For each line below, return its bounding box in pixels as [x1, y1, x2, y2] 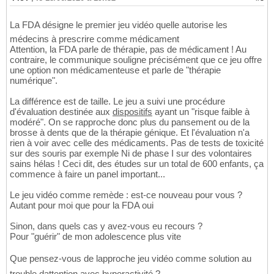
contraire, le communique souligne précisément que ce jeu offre [10, 54, 262, 65]
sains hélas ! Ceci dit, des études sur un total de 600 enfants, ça [10, 158, 264, 169]
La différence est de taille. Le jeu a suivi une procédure [10, 96, 225, 107]
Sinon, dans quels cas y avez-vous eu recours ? [10, 221, 202, 232]
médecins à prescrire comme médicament [10, 34, 179, 45]
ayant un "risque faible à [152, 106, 250, 117]
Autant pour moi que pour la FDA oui [10, 200, 154, 211]
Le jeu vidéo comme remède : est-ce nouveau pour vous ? [10, 190, 242, 201]
